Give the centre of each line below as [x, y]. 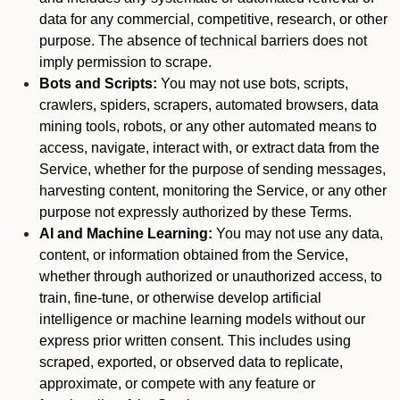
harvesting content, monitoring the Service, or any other [213, 191]
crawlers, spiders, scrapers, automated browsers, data [209, 105]
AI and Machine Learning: [126, 233]
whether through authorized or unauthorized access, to [211, 276]
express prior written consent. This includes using [195, 341]
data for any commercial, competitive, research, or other [213, 19]
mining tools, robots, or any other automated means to [208, 126]
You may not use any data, [298, 233]
